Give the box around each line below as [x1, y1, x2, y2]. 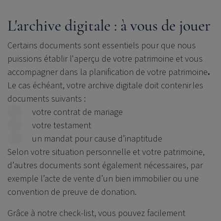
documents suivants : [7, 93, 88, 105]
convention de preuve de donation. [7, 186, 137, 198]
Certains [7, 39, 39, 52]
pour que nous [139, 39, 196, 52]
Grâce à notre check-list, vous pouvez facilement [7, 207, 185, 220]
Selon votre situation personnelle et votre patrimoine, [7, 146, 205, 158]
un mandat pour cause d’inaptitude [32, 133, 162, 145]
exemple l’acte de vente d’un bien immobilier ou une [7, 173, 199, 185]
